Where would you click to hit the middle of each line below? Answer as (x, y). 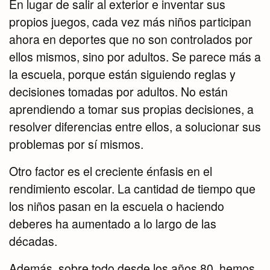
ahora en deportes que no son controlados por (131, 39)
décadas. (33, 241)
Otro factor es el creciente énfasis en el (111, 171)
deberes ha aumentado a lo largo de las (113, 224)
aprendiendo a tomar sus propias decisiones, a (131, 109)
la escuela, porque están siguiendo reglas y (122, 74)
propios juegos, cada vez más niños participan (130, 22)
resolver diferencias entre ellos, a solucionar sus (135, 127)
